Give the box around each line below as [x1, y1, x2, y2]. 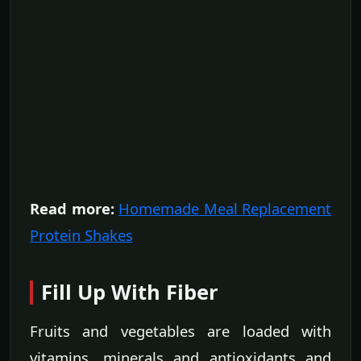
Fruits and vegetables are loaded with [30, 321, 331, 342]
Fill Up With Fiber [41, 278, 218, 307]
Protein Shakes [30, 225, 133, 246]
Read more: [30, 198, 114, 219]
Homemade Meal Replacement [118, 198, 331, 219]
